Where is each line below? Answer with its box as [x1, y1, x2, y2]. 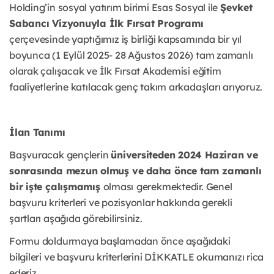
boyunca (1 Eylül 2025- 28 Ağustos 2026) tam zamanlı [9, 49, 253, 62]
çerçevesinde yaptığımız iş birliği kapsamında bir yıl [9, 33, 242, 46]
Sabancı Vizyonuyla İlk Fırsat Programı [9, 17, 204, 30]
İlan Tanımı [9, 126, 65, 139]
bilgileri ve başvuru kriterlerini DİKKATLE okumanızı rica [9, 251, 264, 264]
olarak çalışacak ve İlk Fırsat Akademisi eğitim [9, 65, 221, 78]
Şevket [220, 1, 253, 14]
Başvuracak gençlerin [9, 149, 111, 161]
